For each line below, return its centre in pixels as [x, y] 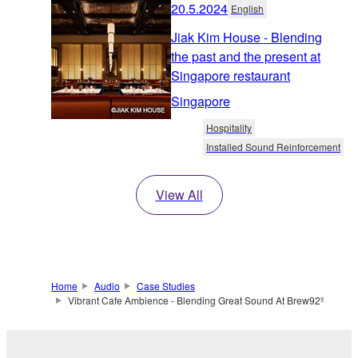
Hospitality [229, 128]
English [247, 9]
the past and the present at [246, 57]
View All [179, 195]
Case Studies [165, 286]
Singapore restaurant [231, 76]
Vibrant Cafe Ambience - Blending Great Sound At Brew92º [195, 300]
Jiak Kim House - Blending [247, 38]
